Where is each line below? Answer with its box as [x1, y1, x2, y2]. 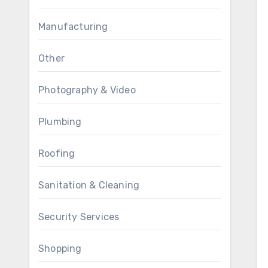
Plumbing [38, 116, 82, 127]
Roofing [38, 148, 75, 159]
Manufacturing [38, 21, 108, 32]
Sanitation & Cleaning [38, 179, 140, 191]
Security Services [38, 211, 120, 223]
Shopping [38, 243, 82, 254]
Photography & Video [38, 84, 136, 96]
